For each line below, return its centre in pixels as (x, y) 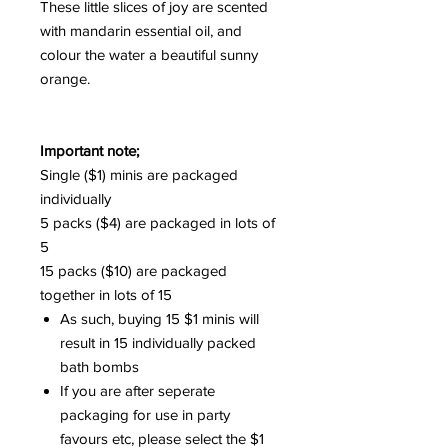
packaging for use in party (145, 414)
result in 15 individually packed (158, 342)
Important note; (89, 150)
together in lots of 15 (106, 294)
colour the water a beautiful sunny (149, 54)
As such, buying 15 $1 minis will (159, 318)
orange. (67, 78)
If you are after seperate (137, 390)
